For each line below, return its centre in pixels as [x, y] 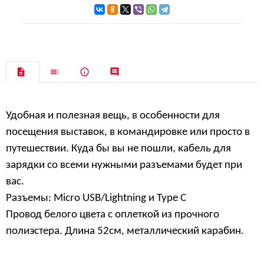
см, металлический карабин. [176, 231]
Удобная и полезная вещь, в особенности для [113, 115]
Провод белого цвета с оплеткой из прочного [113, 214]
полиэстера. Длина [52, 231]
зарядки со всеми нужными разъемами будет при [124, 165]
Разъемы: [30, 198]
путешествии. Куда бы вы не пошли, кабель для [118, 148]
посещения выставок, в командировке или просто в [128, 132]
